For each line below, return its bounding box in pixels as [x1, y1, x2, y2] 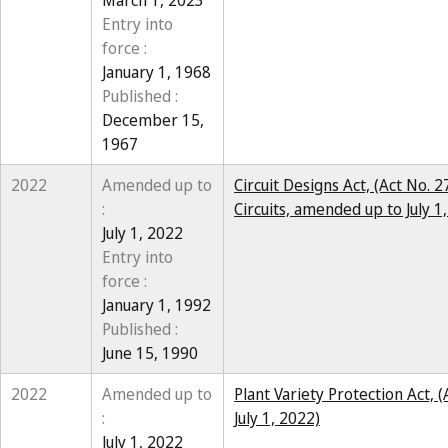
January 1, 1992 [102, 294, 211, 316]
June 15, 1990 [102, 342, 198, 364]
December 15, [102, 109, 204, 131]
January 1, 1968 [102, 61, 211, 83]
